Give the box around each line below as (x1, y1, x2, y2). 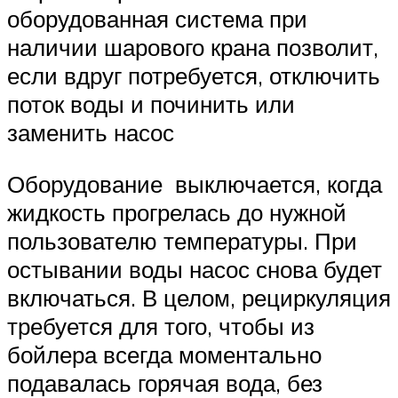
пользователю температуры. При (7, 226, 357, 255)
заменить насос (7, 118, 174, 147)
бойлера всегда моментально (7, 339, 322, 369)
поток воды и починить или (7, 90, 295, 119)
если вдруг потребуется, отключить (7, 61, 380, 91)
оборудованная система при (7, 4, 307, 34)
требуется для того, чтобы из (7, 311, 314, 340)
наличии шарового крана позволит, (7, 33, 378, 62)
